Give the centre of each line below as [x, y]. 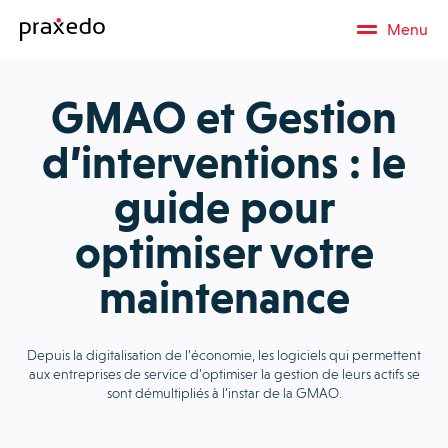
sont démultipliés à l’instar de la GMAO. [224, 392]
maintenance [224, 297]
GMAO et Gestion [224, 117]
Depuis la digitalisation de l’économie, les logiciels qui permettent [224, 354]
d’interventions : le [224, 162]
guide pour [224, 207]
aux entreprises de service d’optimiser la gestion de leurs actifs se [224, 373]
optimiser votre [224, 252]
